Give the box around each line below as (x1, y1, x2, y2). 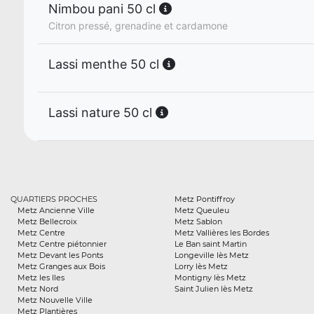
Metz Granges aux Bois (18, 261, 105, 271)
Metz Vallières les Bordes (175, 228, 269, 238)
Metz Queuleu (175, 205, 229, 215)
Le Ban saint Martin (175, 239, 247, 249)
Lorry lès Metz (175, 261, 228, 271)
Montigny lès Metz (175, 273, 246, 282)
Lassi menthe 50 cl (48, 57, 163, 71)
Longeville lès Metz (175, 250, 249, 260)
